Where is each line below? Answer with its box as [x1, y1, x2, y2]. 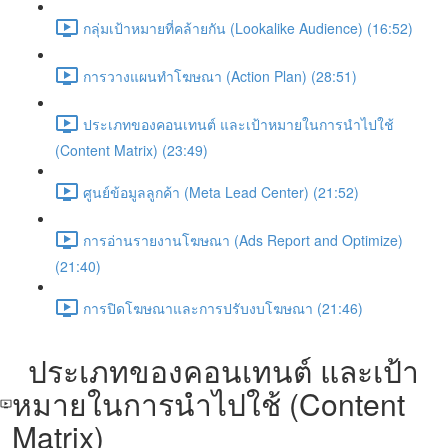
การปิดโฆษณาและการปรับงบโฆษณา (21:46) [83, 297, 363, 318]
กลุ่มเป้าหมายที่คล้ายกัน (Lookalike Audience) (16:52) [83, 17, 413, 38]
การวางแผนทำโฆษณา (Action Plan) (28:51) [83, 65, 357, 86]
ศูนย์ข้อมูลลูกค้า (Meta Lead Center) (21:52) [83, 181, 359, 202]
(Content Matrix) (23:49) [55, 140, 208, 160]
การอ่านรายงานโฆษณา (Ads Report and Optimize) [83, 229, 403, 250]
